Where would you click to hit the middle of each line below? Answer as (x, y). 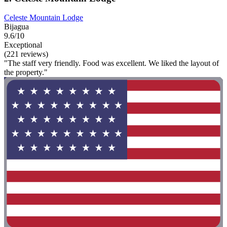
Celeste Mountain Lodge (44, 18)
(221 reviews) (26, 54)
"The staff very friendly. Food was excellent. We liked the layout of (111, 63)
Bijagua (16, 27)
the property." (26, 72)
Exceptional (23, 45)
